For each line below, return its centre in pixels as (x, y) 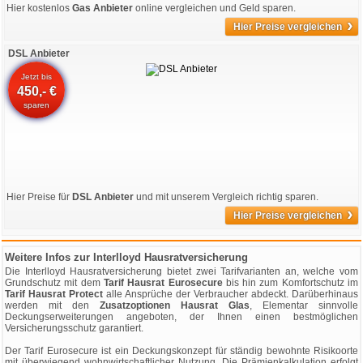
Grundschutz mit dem (54, 283)
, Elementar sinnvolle (304, 305)
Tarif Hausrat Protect (54, 294)
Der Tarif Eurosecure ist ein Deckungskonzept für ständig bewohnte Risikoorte (181, 351)
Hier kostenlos (39, 8)
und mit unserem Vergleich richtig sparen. (226, 197)
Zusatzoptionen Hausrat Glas (175, 305)
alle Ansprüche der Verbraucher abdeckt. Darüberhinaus (231, 294)
